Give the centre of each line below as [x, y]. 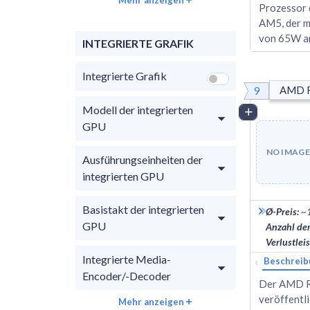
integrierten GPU [123, 176]
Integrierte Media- [127, 259]
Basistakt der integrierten [143, 209]
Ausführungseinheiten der [143, 159]
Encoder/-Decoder [127, 275]
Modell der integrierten [138, 109]
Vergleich [277, 111]
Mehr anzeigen [151, 301]
